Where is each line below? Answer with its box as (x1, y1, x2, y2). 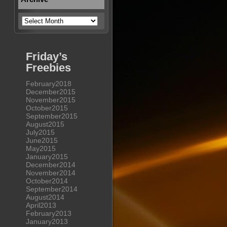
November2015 (26, 96, 75, 104)
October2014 (26, 177, 68, 185)
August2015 (26, 120, 64, 128)
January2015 (26, 153, 68, 161)
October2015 (26, 104, 68, 112)
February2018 (26, 80, 71, 88)
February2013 (26, 209, 71, 217)
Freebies (26, 61, 71, 74)
